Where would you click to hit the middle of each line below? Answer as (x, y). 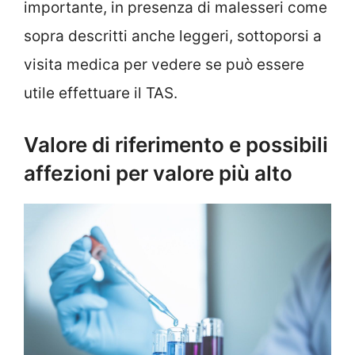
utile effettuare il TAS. (101, 94)
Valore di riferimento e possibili (176, 144)
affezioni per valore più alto (158, 173)
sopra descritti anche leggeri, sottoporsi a (173, 36)
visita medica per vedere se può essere (164, 65)
